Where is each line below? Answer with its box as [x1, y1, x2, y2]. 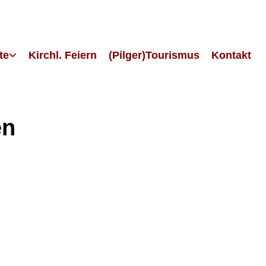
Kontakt [211, 49, 251, 61]
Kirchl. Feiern [28, 49, 97, 61]
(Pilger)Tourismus [109, 49, 199, 61]
